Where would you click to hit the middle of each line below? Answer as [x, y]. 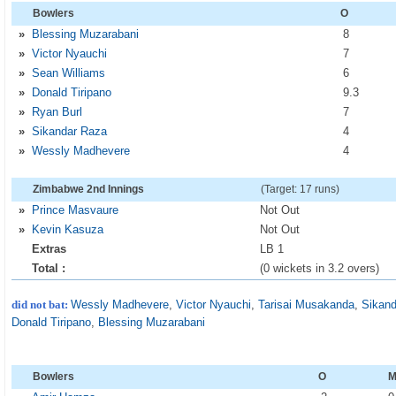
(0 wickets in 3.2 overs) [320, 268]
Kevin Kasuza [68, 229]
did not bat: [42, 305]
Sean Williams [69, 73]
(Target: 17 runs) [301, 189]
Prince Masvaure [76, 210]
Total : [49, 268]
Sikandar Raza [70, 131]
